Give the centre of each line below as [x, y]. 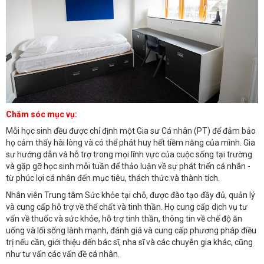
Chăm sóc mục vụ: [42, 114]
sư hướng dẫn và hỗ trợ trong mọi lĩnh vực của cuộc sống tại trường [129, 155]
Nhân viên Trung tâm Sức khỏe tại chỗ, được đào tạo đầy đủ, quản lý [131, 195]
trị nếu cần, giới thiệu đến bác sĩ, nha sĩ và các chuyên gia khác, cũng [129, 242]
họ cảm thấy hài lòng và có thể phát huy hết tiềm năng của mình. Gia [131, 143]
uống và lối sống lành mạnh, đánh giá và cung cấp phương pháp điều [131, 230]
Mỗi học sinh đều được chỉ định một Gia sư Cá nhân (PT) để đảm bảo [131, 131]
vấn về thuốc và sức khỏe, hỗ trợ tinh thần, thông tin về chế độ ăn [124, 218]
